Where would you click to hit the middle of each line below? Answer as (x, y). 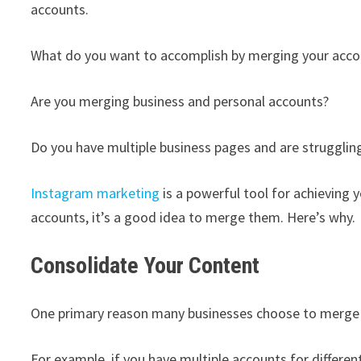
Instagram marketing (95, 193)
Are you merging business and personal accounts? (180, 101)
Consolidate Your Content (145, 265)
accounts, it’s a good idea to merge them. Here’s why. (193, 217)
